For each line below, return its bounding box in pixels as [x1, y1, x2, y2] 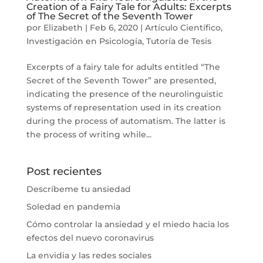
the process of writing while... [26, 129, 151, 140]
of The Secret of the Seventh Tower [26, 10, 193, 22]
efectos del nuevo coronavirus [26, 232, 154, 243]
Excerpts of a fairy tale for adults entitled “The [26, 61, 220, 72]
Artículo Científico [144, 22, 221, 33]
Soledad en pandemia [26, 201, 120, 212]
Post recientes [26, 164, 102, 178]
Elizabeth [43, 22, 83, 33]
